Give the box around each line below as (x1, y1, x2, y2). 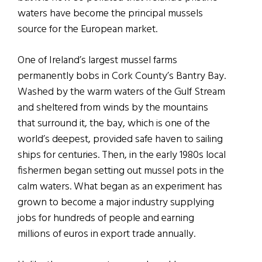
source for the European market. (18, 21, 157, 39)
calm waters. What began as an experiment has (18, 178, 222, 196)
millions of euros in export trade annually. (18, 226, 195, 243)
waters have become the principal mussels (18, 5, 203, 23)
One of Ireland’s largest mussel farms (18, 52, 177, 70)
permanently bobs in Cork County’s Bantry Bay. (18, 68, 226, 85)
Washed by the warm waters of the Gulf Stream (18, 84, 225, 101)
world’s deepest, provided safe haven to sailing (18, 131, 223, 149)
